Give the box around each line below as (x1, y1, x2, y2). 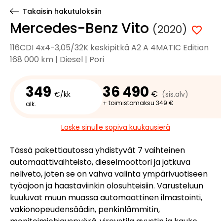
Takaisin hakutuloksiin (22, 6, 102, 16)
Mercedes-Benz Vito (10, 19, 152, 38)
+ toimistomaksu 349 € (103, 99, 174, 107)
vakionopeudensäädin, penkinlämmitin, (10, 204, 160, 215)
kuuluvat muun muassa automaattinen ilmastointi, (10, 192, 202, 203)
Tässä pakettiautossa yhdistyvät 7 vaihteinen (10, 145, 185, 156)
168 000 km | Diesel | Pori (10, 54, 104, 65)
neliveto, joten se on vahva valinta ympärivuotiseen (10, 168, 208, 180)
